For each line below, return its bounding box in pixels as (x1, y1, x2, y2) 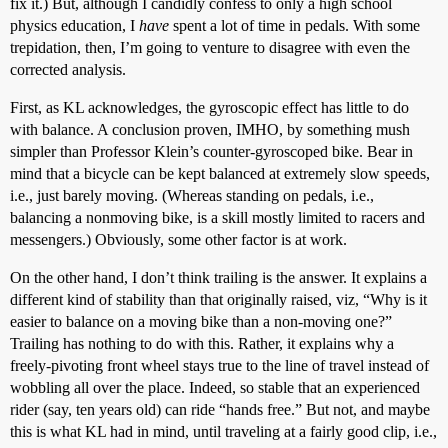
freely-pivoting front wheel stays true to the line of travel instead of (10, 357, 429, 374)
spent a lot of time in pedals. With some (169, 17, 420, 34)
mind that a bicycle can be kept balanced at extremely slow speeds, (10, 165, 430, 182)
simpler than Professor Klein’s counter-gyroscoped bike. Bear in (10, 143, 413, 160)
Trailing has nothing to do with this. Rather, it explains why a (10, 335, 394, 352)
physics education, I (10, 17, 139, 34)
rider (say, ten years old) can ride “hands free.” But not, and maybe (10, 401, 430, 418)
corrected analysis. (10, 61, 126, 78)
